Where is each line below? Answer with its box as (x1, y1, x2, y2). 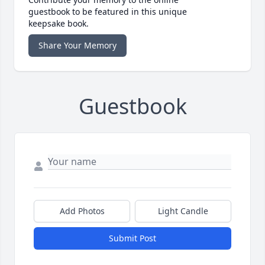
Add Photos (59, 205, 105, 216)
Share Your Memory (38, 39, 117, 51)
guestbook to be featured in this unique (28, 5, 187, 17)
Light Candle (158, 205, 208, 216)
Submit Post (109, 232, 156, 244)
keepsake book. (28, 17, 89, 29)
